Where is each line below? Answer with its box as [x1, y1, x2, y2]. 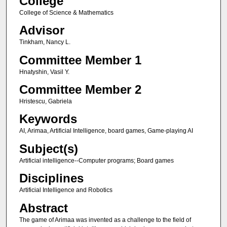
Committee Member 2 [19, 82, 141, 96]
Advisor [19, 23, 64, 37]
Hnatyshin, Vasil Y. [19, 68, 69, 75]
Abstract [19, 201, 68, 215]
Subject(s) [19, 141, 78, 156]
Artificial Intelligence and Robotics [19, 186, 112, 194]
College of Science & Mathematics [19, 9, 113, 16]
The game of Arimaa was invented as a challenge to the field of [19, 216, 191, 223]
